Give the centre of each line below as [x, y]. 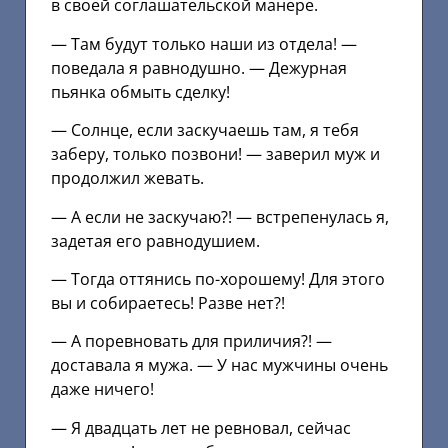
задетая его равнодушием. [155, 240]
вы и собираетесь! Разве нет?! [168, 302]
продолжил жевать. [127, 178]
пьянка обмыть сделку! [140, 91]
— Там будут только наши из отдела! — [204, 43]
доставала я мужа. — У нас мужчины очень [219, 365]
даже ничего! [102, 389]
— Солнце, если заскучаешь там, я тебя [205, 130]
